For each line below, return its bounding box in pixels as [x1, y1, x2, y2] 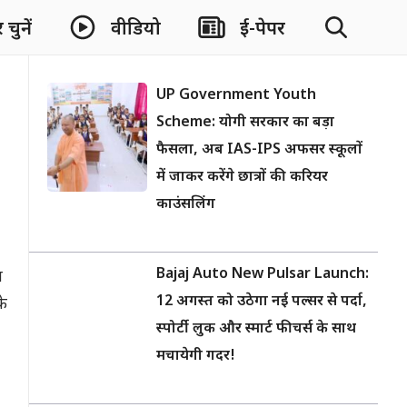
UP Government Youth [156, 86, 316, 105]
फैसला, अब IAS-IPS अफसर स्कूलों [156, 141, 362, 160]
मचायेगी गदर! [156, 347, 235, 366]
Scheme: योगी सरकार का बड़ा [156, 114, 334, 133]
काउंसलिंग [156, 195, 215, 214]
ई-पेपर [240, 17, 285, 42]
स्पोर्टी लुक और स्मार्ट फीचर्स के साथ [156, 320, 356, 339]
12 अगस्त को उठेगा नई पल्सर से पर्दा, [156, 293, 367, 312]
